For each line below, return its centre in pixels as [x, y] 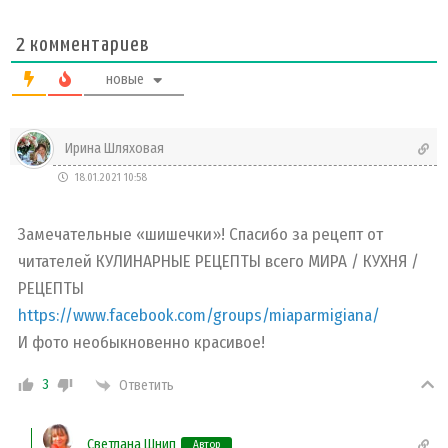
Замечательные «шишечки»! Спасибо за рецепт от [200, 235]
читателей [57, 262]
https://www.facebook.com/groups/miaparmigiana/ [199, 316]
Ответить [146, 385]
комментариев [88, 45]
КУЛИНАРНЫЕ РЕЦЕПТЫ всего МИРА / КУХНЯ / [257, 262]
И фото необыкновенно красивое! [141, 343]
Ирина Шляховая [114, 148]
